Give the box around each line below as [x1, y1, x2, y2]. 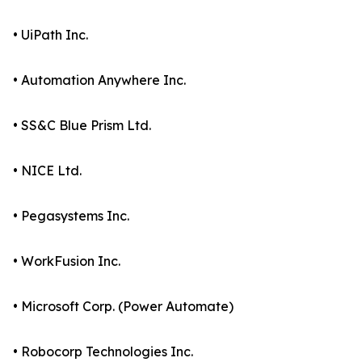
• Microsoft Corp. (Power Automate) [13, 298, 234, 315]
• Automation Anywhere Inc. [13, 72, 186, 89]
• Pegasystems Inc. [13, 208, 129, 225]
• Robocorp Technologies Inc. [13, 343, 193, 360]
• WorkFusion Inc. [13, 253, 120, 270]
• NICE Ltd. [13, 162, 82, 179]
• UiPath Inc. [13, 27, 88, 44]
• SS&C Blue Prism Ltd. [13, 117, 151, 134]
